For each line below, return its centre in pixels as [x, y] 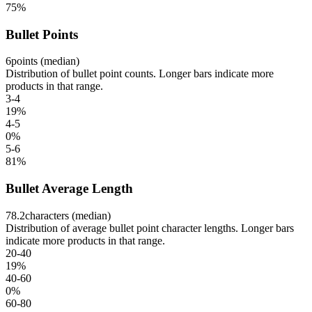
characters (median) [68, 215]
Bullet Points [42, 34]
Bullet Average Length [69, 188]
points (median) [45, 61]
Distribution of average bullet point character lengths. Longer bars [150, 228]
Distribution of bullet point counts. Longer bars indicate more [140, 74]
